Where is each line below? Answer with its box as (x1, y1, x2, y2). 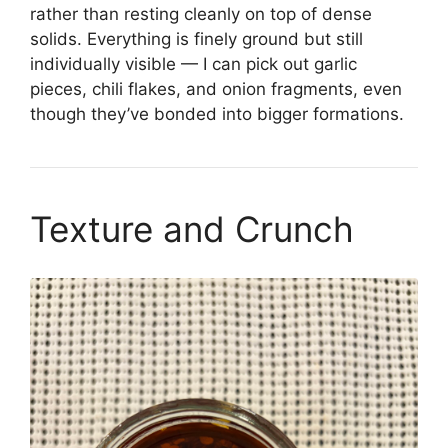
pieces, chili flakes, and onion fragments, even (30, 78, 402, 99)
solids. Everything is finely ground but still (30, 28, 363, 49)
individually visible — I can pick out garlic (30, 53, 357, 74)
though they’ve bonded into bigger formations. (30, 103, 404, 124)
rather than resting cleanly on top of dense (30, 3, 372, 24)
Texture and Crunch (30, 207, 354, 250)
